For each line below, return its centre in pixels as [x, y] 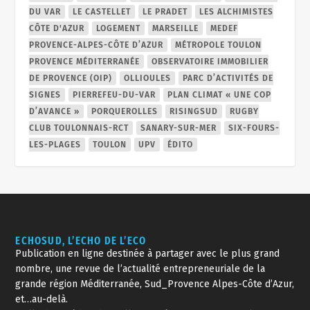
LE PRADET [165, 11]
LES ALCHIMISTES [237, 11]
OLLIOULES [148, 78]
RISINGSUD [194, 111]
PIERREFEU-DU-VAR [115, 94]
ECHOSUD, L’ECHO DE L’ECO [81, 240]
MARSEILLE [176, 28]
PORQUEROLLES [125, 111]
